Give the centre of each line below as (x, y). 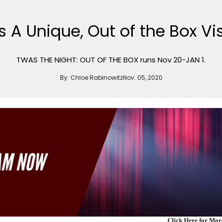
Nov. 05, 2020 (142, 77)
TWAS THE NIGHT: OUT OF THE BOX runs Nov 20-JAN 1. (111, 59)
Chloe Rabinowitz (96, 77)
